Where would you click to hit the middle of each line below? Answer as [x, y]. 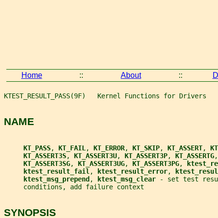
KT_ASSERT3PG [156, 163]
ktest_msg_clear [128, 179]
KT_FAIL [72, 148]
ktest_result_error [132, 171]
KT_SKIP [146, 148]
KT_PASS [37, 148]
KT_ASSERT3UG [101, 163]
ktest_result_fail [56, 171]
